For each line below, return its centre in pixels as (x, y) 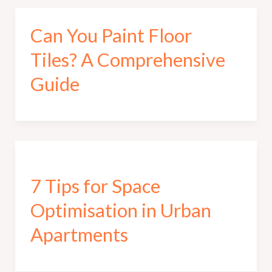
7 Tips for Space (95, 186)
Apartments (79, 235)
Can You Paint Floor (111, 35)
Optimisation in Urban (121, 210)
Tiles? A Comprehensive (127, 59)
